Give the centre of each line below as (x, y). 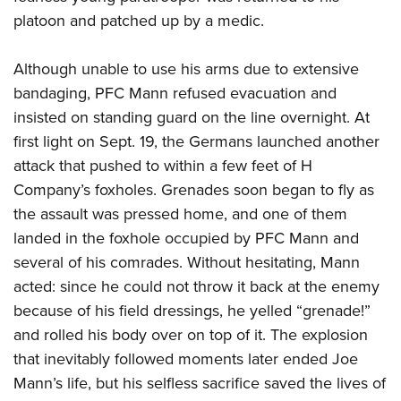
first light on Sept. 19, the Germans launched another (196, 141)
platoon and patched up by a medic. (139, 20)
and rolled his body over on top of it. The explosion (191, 334)
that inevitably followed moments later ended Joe (186, 358)
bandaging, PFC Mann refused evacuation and (175, 93)
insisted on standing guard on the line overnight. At (192, 117)
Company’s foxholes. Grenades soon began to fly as (194, 189)
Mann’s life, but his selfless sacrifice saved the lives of (200, 383)
